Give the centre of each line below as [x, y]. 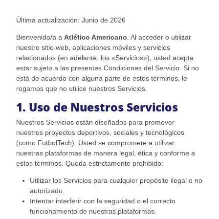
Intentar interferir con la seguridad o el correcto [102, 201]
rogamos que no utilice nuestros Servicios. [81, 89]
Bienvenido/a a [40, 37]
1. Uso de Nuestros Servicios [97, 108]
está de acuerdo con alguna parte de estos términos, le [101, 78]
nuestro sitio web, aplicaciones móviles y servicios [93, 48]
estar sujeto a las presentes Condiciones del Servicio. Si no [107, 68]
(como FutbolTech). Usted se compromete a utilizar [95, 143]
